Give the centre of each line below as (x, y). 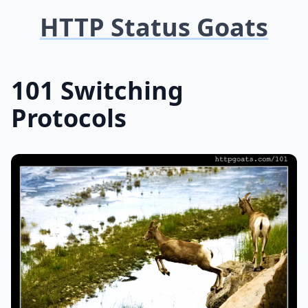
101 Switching (97, 90)
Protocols (69, 118)
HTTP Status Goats (154, 27)
